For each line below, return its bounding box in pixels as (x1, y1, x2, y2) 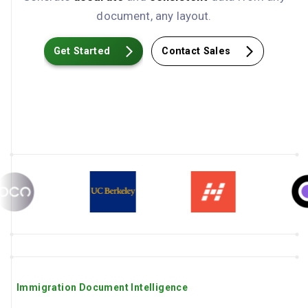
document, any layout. (96, 9, 212, 23)
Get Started (53, 45, 111, 57)
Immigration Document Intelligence (16, 282, 188, 293)
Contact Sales (162, 45, 231, 57)
